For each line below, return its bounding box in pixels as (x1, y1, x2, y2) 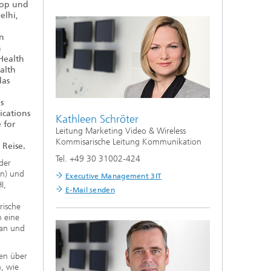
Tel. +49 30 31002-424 (56, 154, 140, 165)
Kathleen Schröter (56, 113, 139, 126)
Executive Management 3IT (65, 172, 162, 181)
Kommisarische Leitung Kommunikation (56, 137, 201, 148)
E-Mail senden (65, 186, 115, 195)
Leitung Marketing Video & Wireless (56, 126, 186, 137)
